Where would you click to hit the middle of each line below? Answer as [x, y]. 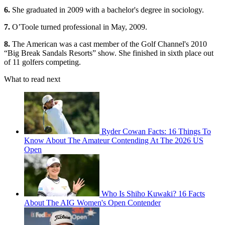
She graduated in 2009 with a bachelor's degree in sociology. [107, 10]
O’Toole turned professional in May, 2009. [79, 27]
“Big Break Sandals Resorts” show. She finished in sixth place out [109, 53]
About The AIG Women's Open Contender [92, 202]
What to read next [32, 79]
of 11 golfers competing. [42, 62]
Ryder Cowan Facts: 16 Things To [156, 131]
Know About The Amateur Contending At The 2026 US [114, 140]
